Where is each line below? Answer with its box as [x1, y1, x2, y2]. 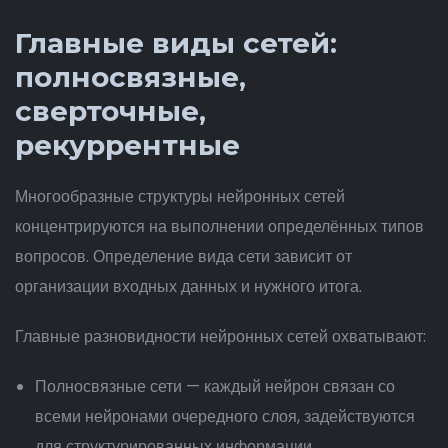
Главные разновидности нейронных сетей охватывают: [15, 325, 426, 348]
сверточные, [15, 94, 206, 128]
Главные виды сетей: [15, 26, 337, 60]
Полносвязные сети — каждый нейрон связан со [35, 375, 395, 398]
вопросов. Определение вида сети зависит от [15, 245, 352, 268]
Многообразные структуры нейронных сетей [15, 185, 345, 208]
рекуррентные [15, 128, 240, 162]
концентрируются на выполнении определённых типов [15, 215, 424, 238]
